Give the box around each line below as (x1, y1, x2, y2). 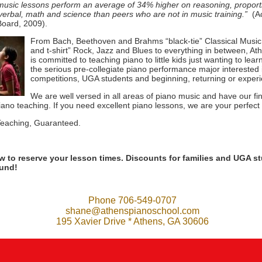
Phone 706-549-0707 (88, 195, 177, 205)
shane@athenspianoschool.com (65, 206, 199, 216)
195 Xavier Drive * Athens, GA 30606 (56, 216, 209, 226)
